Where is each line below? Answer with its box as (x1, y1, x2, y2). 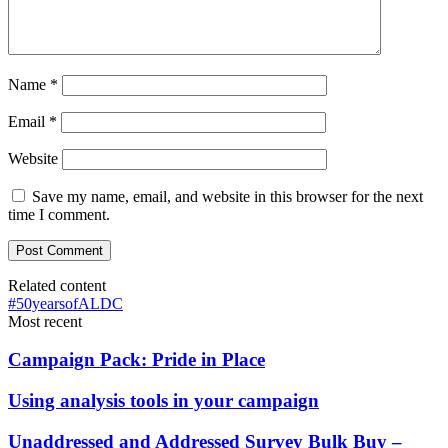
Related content (8, 276, 106, 294)
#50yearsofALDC (8, 294, 123, 312)
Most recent (8, 312, 82, 330)
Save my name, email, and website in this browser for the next (32, 187, 423, 205)
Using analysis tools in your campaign (8, 390, 319, 412)
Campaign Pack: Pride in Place (8, 349, 265, 371)
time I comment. (8, 205, 110, 223)
